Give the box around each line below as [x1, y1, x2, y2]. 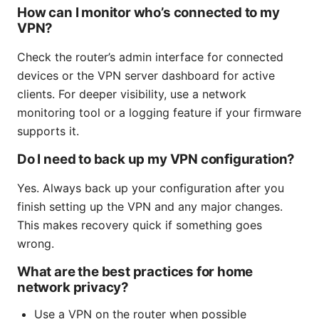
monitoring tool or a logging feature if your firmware [17, 105, 301, 120]
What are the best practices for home [17, 263, 253, 281]
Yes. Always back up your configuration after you [17, 181, 284, 196]
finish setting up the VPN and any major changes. [17, 199, 283, 214]
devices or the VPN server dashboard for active [17, 68, 275, 83]
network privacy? [17, 279, 130, 296]
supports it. [17, 124, 79, 139]
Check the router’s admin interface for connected [17, 50, 283, 65]
